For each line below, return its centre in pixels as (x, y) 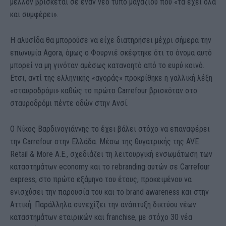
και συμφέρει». (34, 15)
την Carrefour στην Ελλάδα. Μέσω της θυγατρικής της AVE (104, 142)
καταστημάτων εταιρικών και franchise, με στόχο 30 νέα (101, 217)
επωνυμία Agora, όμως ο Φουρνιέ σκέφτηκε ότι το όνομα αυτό (111, 53)
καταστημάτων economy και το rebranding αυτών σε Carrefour (110, 167)
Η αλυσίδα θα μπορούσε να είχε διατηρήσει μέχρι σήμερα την (111, 40)
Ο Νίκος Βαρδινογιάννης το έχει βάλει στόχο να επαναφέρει (110, 129)
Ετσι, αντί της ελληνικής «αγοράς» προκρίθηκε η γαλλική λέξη (111, 78)
